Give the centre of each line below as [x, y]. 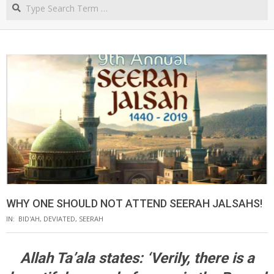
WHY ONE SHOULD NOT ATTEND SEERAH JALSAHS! [134, 203]
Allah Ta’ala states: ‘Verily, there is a [137, 258]
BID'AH [29, 218]
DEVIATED [59, 218]
